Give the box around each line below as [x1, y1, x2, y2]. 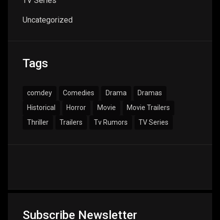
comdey [27, 89, 52, 97]
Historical [27, 104, 55, 112]
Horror [66, 104, 86, 112]
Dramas [137, 89, 163, 97]
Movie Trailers [127, 104, 170, 112]
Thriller [27, 118, 49, 126]
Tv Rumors [93, 118, 128, 126]
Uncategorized [23, 15, 73, 25]
